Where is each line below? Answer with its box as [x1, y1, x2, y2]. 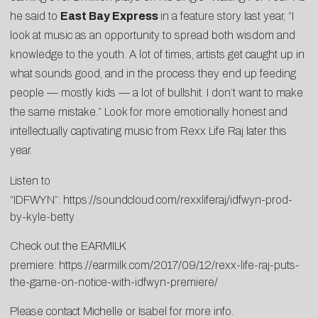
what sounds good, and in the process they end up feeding [10, 67, 296, 79]
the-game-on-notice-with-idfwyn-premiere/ [10, 275, 218, 288]
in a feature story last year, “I [160, 9, 294, 22]
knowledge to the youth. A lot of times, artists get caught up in [10, 48, 305, 60]
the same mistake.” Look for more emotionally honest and [10, 105, 287, 118]
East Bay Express [60, 9, 158, 22]
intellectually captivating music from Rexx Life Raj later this [10, 124, 287, 137]
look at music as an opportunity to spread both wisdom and [10, 28, 295, 41]
